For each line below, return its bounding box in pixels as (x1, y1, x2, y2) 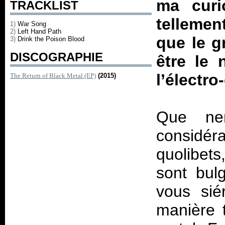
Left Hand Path (18, 28, 61, 35)
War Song (18, 20, 46, 28)
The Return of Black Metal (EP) (10, 72, 96, 79)
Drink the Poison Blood (18, 35, 84, 43)
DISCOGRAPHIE (10, 50, 103, 64)
